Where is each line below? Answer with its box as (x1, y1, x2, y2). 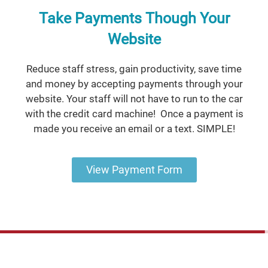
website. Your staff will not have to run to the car (25, 93, 243, 105)
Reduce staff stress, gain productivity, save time (26, 63, 242, 75)
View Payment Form (86, 163, 182, 176)
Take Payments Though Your (38, 10, 230, 28)
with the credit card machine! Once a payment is (25, 108, 243, 120)
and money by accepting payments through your (25, 78, 243, 90)
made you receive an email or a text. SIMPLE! (33, 123, 235, 135)
